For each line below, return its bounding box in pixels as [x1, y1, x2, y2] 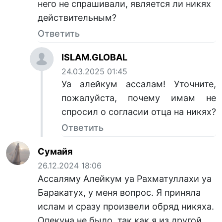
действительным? [38, 12, 116, 23]
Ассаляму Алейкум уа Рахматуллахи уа [38, 173, 212, 184]
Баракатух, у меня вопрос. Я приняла [38, 187, 201, 198]
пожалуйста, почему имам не [61, 93, 216, 104]
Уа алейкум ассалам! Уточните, [61, 79, 216, 90]
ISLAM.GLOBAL [61, 52, 127, 63]
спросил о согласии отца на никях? [61, 107, 216, 117]
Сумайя [38, 146, 72, 157]
